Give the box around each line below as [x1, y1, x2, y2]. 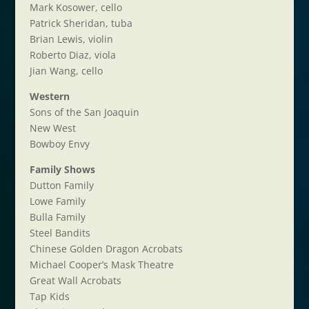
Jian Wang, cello [29, 64, 103, 77]
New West [29, 121, 76, 134]
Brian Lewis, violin [29, 32, 113, 46]
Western [29, 90, 70, 103]
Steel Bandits [29, 226, 90, 239]
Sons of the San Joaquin [29, 106, 139, 119]
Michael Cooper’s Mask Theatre [29, 258, 174, 271]
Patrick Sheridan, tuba [29, 17, 132, 30]
